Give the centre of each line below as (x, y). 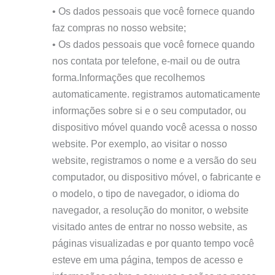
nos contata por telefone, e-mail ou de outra (146, 60)
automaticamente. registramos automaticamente (156, 94)
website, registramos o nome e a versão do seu (154, 160)
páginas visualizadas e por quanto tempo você (153, 243)
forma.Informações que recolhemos (128, 77)
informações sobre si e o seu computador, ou (149, 110)
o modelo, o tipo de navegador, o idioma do (145, 193)
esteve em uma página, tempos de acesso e (147, 259)
